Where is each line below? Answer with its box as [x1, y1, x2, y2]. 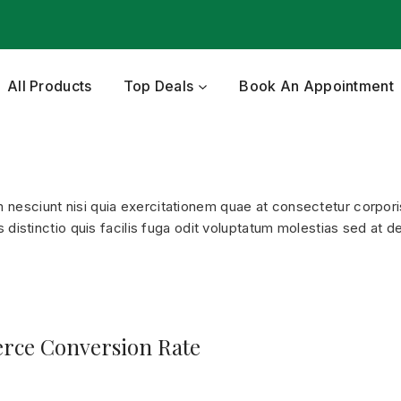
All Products [6, 76, 92, 95]
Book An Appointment [239, 76, 394, 95]
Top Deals [123, 76, 194, 95]
